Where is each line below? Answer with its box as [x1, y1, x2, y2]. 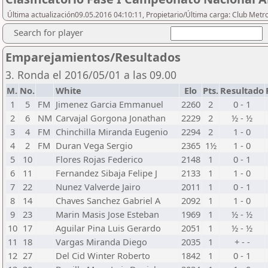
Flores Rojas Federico [56, 153, 143, 165]
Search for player [14, 26, 83, 38]
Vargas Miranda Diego [56, 236, 147, 248]
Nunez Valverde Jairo [56, 181, 141, 193]
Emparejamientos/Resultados [5, 49, 181, 65]
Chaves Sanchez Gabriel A [56, 194, 160, 206]
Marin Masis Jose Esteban [56, 208, 159, 220]
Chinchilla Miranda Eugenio [56, 126, 168, 138]
